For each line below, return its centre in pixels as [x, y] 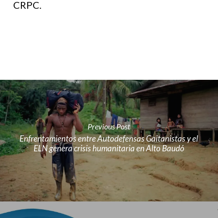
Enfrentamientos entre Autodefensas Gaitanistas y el [109, 138]
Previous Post [109, 126]
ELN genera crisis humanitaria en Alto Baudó [109, 148]
